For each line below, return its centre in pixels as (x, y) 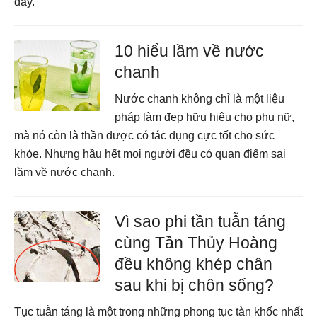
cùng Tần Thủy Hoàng (196, 243)
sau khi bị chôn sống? (195, 285)
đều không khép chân (194, 264)
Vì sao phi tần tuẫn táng (201, 221)
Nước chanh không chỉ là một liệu (200, 99)
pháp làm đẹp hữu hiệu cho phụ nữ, (205, 117)
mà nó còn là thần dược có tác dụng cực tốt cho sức (144, 136)
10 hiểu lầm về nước (190, 51)
